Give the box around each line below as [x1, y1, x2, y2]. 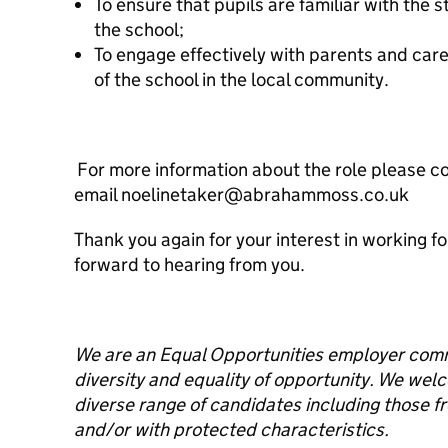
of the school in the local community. [94, 68, 389, 91]
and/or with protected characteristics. [74, 418, 389, 441]
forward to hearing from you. [74, 253, 305, 276]
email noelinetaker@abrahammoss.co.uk [74, 183, 409, 206]
